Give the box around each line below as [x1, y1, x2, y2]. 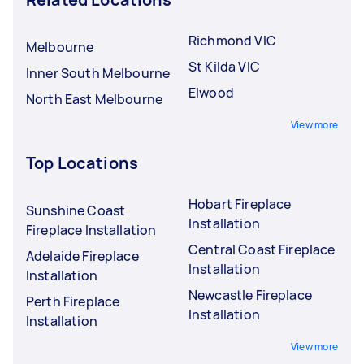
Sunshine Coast [26, 201, 126, 219]
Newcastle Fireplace [188, 285, 312, 304]
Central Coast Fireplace [188, 240, 336, 258]
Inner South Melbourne [26, 63, 171, 82]
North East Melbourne [26, 89, 162, 108]
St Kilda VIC [188, 57, 260, 76]
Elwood [188, 83, 234, 102]
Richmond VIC [188, 31, 276, 50]
